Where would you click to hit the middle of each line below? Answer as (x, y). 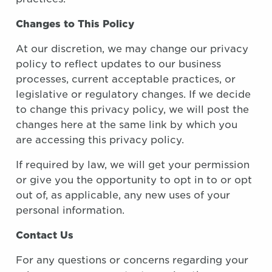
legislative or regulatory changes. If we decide (133, 94)
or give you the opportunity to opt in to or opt (134, 180)
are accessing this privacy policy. (100, 140)
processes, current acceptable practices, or (126, 79)
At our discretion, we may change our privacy (132, 49)
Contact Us (45, 235)
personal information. (70, 210)
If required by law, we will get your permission (133, 165)
